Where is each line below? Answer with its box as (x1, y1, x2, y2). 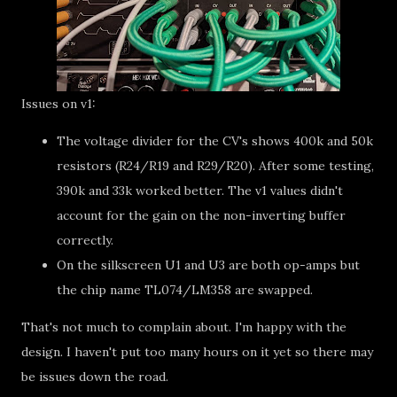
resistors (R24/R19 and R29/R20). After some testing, (57, 158, 374, 174)
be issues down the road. (21, 369, 168, 385)
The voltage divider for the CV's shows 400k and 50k (57, 133, 373, 149)
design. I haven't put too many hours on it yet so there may (21, 344, 373, 360)
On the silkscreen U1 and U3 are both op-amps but (57, 257, 360, 273)
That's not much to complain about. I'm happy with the (21, 319, 346, 335)
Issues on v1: (21, 96, 96, 112)
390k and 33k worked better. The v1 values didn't (57, 183, 343, 198)
